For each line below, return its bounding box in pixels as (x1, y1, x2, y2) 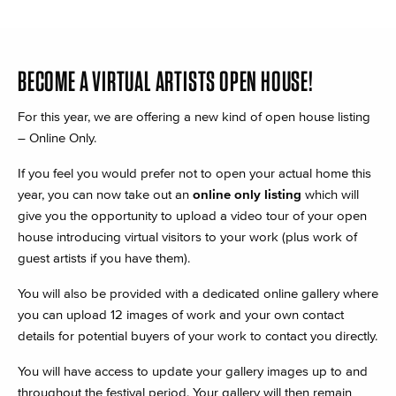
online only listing (193, 187, 301, 202)
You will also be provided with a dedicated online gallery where (18, 286, 378, 301)
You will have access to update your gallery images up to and (18, 363, 368, 378)
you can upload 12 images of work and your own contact (18, 307, 344, 322)
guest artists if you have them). (18, 250, 190, 265)
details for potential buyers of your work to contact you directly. (18, 328, 377, 343)
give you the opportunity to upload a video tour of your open (18, 208, 367, 223)
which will (301, 187, 359, 202)
